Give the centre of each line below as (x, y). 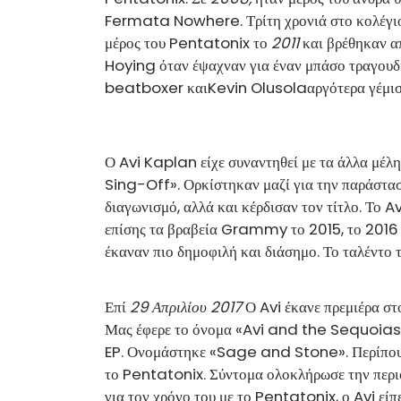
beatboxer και (156, 87)
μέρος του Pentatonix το (188, 43)
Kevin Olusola (257, 87)
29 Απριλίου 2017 (186, 307)
